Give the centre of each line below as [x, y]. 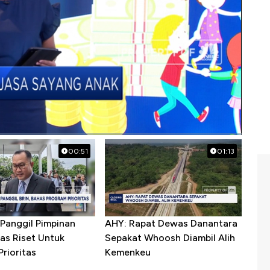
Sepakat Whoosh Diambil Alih [170, 238]
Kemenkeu [127, 253]
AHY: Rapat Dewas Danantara [171, 224]
